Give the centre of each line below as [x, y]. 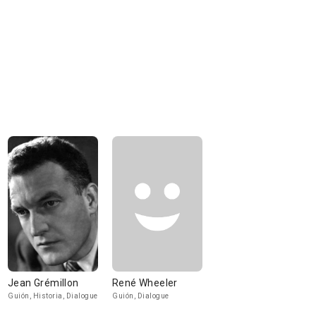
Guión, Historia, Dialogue [53, 296]
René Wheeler [145, 283]
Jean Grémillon [43, 283]
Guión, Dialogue [141, 296]
